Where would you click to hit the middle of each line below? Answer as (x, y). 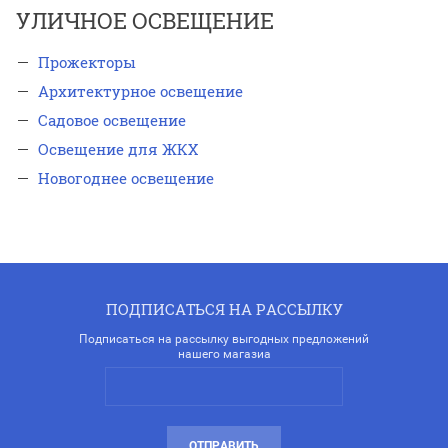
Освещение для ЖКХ (118, 149)
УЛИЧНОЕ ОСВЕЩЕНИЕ (145, 20)
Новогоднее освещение (126, 178)
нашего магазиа (224, 354)
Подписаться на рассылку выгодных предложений (224, 339)
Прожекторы (87, 62)
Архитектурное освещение (140, 91)
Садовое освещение (112, 120)
